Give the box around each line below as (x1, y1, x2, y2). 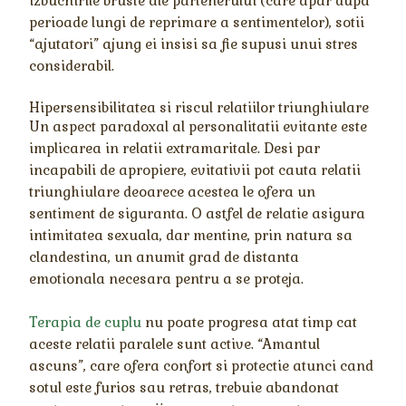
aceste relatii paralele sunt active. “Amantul (29, 334, 321, 353)
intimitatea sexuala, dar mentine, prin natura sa (29, 226, 353, 244)
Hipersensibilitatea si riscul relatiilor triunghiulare (29, 98, 370, 116)
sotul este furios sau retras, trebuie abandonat (29, 378, 340, 396)
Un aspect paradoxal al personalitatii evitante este (29, 117, 368, 135)
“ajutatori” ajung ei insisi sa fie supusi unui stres (29, 34, 359, 53)
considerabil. (29, 56, 115, 74)
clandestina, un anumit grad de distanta (29, 247, 300, 266)
